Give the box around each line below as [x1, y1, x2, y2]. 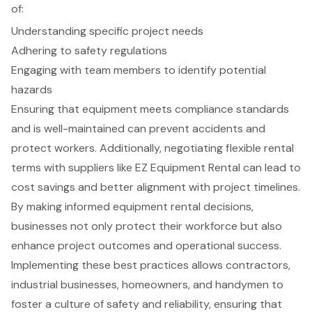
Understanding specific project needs [11, 24, 203, 39]
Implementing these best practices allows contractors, [11, 258, 290, 273]
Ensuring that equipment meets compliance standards [11, 102, 289, 117]
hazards [11, 82, 52, 97]
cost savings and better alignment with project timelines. [11, 180, 300, 195]
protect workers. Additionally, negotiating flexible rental [11, 141, 294, 156]
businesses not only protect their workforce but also [11, 219, 282, 234]
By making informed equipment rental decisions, [11, 199, 253, 214]
